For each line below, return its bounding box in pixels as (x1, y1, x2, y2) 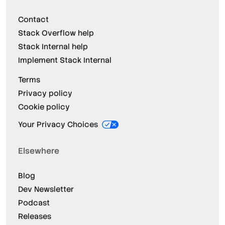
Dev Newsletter (18, 184, 74, 194)
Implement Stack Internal (18, 55, 111, 65)
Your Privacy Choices (18, 120, 100, 130)
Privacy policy (18, 88, 72, 98)
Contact (18, 15, 49, 25)
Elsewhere (18, 146, 59, 157)
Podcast (18, 198, 50, 208)
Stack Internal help (18, 42, 88, 52)
